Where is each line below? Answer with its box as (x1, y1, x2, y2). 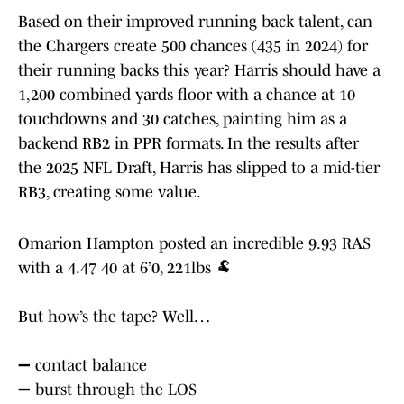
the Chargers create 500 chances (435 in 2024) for (18, 37, 368, 56)
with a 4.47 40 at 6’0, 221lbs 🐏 (18, 259, 232, 278)
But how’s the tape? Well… (18, 308, 210, 326)
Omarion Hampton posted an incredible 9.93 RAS (18, 234, 371, 253)
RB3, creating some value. (18, 183, 201, 202)
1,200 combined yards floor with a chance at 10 (18, 86, 355, 105)
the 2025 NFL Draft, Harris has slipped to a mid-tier (18, 159, 380, 178)
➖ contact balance (18, 356, 147, 375)
